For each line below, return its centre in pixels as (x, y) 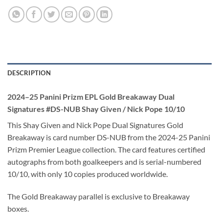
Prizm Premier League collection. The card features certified (106, 150)
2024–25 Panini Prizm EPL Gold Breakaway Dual (91, 97)
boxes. (18, 208)
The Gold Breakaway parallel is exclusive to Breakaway (99, 196)
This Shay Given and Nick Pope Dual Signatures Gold (95, 125)
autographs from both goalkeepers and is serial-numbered (104, 162)
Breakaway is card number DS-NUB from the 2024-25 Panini (109, 137)
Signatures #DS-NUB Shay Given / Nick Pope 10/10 (96, 109)
